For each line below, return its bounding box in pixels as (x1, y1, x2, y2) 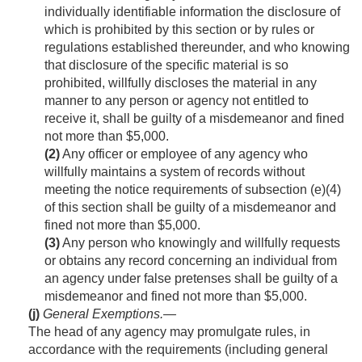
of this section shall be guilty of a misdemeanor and (44, 200, 336, 215)
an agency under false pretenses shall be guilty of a (44, 271, 338, 286)
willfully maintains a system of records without (44, 165, 305, 179)
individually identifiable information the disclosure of (44, 5, 340, 19)
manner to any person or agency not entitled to (44, 94, 309, 108)
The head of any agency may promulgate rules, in (28, 325, 310, 339)
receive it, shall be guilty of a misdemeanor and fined (44, 112, 344, 126)
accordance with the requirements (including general (28, 343, 328, 357)
